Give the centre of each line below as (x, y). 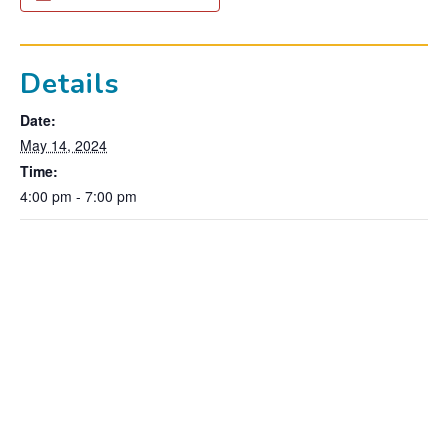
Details (70, 84)
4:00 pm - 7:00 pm (78, 196)
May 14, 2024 (63, 145)
